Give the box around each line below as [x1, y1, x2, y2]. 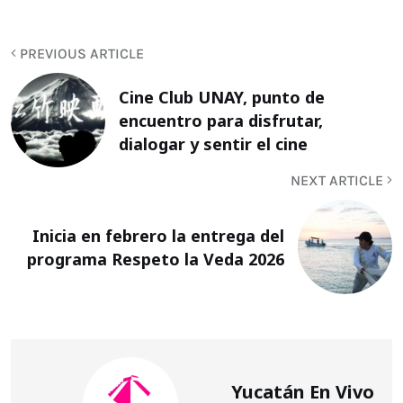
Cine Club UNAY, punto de [119, 85, 325, 108]
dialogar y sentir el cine [119, 132, 308, 155]
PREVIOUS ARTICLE [16, 45, 144, 63]
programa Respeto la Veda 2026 [27, 247, 284, 270]
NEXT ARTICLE [291, 172, 387, 190]
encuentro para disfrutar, [119, 109, 323, 131]
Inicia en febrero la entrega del [32, 224, 284, 246]
